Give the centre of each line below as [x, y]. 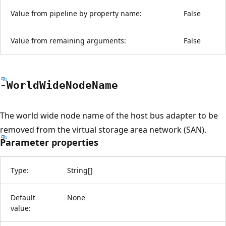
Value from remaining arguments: [68, 40]
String [77, 170]
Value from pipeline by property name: [76, 13]
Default [23, 197]
